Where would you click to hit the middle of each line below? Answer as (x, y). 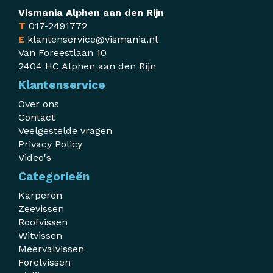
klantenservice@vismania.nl (93, 40)
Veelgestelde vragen (65, 131)
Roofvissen (43, 222)
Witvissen (40, 236)
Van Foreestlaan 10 (62, 53)
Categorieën (54, 177)
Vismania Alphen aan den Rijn (91, 13)
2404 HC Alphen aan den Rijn (87, 66)
